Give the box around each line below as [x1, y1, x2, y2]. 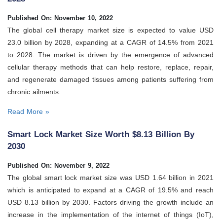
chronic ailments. [7, 88, 61, 96]
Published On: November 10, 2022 [7, 14, 113, 22]
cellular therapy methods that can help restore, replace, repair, [7, 63, 214, 72]
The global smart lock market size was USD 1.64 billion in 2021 [7, 173, 214, 182]
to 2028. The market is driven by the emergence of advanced [7, 51, 214, 59]
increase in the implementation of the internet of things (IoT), [7, 210, 214, 219]
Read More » [7, 108, 49, 116]
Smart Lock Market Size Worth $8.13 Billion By [7, 129, 194, 139]
